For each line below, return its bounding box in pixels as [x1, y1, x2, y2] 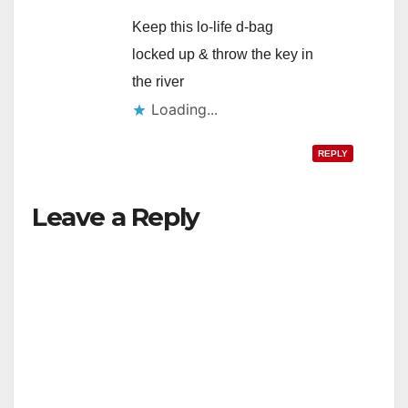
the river [132, 73, 184, 89]
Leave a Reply [32, 200, 199, 232]
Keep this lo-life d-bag [132, 18, 273, 35]
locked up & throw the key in [132, 46, 313, 62]
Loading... [151, 99, 218, 118]
